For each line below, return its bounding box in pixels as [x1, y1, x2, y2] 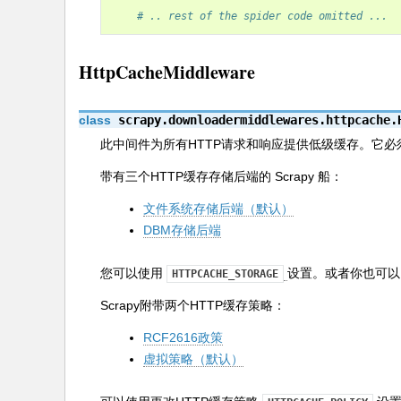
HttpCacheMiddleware [79, 59, 255, 85]
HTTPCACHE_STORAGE [172, 268, 278, 280]
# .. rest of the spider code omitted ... [137, 10, 388, 22]
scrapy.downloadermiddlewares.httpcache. [118, 113, 397, 127]
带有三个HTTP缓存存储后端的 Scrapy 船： [100, 169, 343, 183]
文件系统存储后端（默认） [143, 201, 294, 216]
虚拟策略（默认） [143, 352, 243, 366]
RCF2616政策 [143, 330, 223, 345]
